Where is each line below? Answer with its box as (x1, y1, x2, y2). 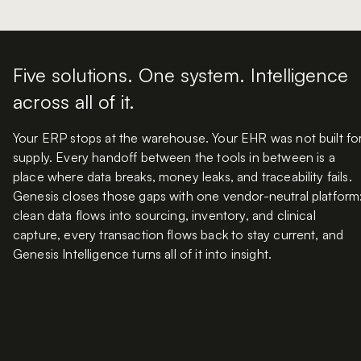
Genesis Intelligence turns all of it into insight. (13, 246, 272, 263)
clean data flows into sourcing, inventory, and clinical (13, 207, 316, 224)
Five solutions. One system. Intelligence (13, 63, 348, 88)
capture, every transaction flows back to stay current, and (13, 226, 344, 243)
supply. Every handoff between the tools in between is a (13, 149, 335, 166)
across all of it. (13, 89, 135, 114)
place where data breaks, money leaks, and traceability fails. (13, 168, 352, 185)
